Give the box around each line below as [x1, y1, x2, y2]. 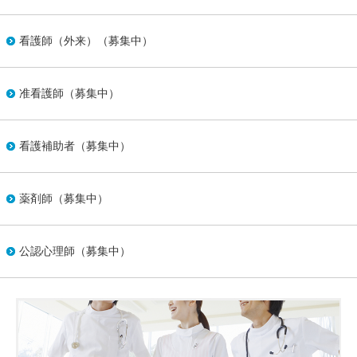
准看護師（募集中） [19, 87, 120, 100]
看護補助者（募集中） [19, 139, 131, 152]
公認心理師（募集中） [19, 245, 131, 257]
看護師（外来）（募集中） [19, 34, 153, 47]
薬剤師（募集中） [19, 192, 108, 205]
